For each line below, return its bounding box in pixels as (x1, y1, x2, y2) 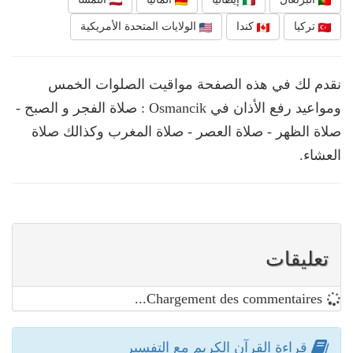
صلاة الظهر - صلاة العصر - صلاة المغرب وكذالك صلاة (32, 124, 341, 140)
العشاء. (299, 147, 341, 164)
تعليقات (266, 248, 329, 270)
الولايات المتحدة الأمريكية (80, 20, 199, 33)
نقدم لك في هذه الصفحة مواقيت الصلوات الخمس (48, 76, 341, 93)
